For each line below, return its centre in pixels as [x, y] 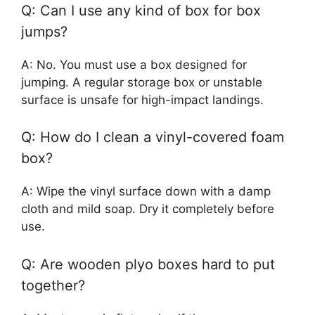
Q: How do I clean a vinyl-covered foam [153, 137]
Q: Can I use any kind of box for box [141, 10]
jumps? [44, 31]
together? [53, 285]
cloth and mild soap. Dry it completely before [148, 209]
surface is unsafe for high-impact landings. [142, 99]
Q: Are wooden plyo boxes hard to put [148, 264]
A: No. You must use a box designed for [134, 64]
